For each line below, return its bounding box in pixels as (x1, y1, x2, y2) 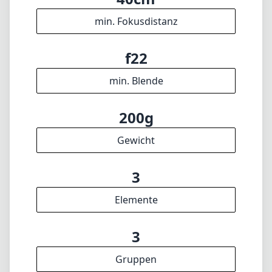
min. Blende (109, 74, 163, 87)
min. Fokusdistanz (94, 15, 178, 28)
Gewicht (117, 134, 155, 147)
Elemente (114, 193, 158, 206)
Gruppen (115, 253, 157, 266)
